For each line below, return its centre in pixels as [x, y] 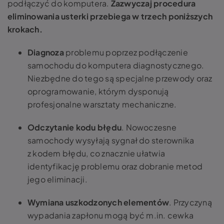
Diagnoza [46, 52]
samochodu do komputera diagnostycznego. [116, 65]
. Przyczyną [190, 202]
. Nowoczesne [149, 127]
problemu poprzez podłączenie [126, 52]
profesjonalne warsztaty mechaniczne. [102, 104]
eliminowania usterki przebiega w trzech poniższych [110, 16]
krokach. [25, 29]
